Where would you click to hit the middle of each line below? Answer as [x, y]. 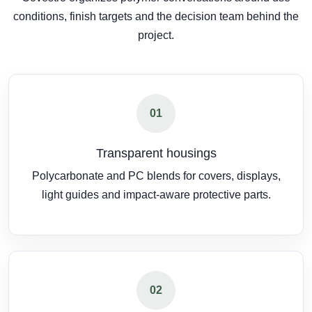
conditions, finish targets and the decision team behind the [156, 16]
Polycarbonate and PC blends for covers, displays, [156, 176]
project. [156, 35]
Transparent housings [156, 153]
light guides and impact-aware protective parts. [156, 195]
